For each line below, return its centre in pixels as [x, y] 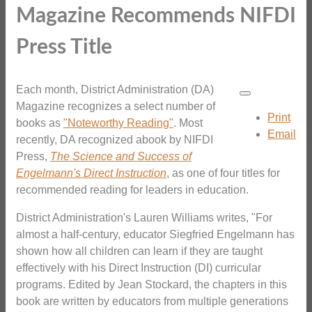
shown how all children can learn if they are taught [139, 251]
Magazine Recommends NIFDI [156, 16]
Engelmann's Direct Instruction [91, 173]
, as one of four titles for [223, 173]
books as [40, 123]
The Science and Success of [121, 156]
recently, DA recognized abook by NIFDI [115, 139]
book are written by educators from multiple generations [152, 301]
